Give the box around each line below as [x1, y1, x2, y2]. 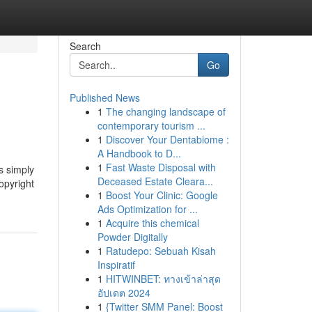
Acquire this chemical [105, 216, 199, 230]
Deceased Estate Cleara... [97, 174, 213, 188]
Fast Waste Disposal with [105, 160, 216, 174]
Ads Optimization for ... [97, 202, 198, 216]
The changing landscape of [105, 104, 226, 118]
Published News [69, 91, 140, 104]
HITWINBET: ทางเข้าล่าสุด [105, 272, 221, 286]
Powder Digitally [97, 230, 168, 244]
